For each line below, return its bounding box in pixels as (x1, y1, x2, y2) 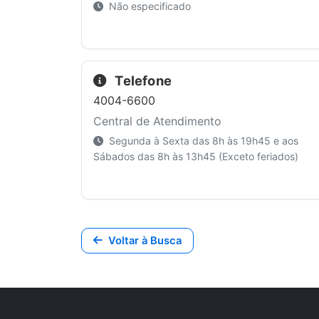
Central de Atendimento (93, 114, 221, 129)
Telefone (112, 72, 172, 88)
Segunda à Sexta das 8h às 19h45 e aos (106, 135, 298, 147)
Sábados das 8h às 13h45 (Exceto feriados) (93, 150, 298, 163)
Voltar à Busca (108, 234, 182, 247)
